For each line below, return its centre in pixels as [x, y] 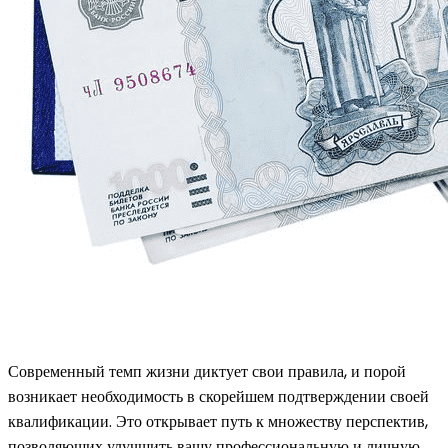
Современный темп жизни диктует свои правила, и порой [207, 371]
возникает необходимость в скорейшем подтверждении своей [218, 396]
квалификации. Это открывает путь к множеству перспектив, [218, 421]
